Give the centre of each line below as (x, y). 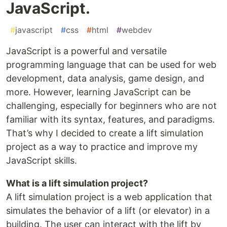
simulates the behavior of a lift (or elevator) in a (108, 211)
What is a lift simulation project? (77, 183)
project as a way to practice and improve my (102, 147)
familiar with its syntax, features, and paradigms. (110, 120)
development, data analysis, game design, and (105, 79)
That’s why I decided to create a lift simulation (105, 133)
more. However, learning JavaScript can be (98, 92)
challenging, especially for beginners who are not (111, 106)
